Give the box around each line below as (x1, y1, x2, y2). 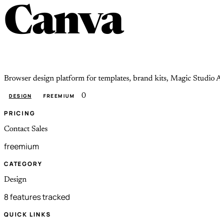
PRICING (4, 109, 35, 117)
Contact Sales (4, 125, 48, 133)
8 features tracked (4, 191, 70, 202)
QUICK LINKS (4, 210, 51, 219)
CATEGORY (4, 159, 43, 168)
